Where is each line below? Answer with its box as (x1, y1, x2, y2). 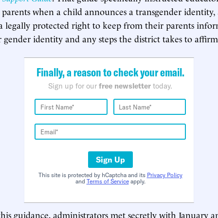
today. (151, 81, 172, 91)
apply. (128, 178, 145, 185)
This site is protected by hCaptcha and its (38, 171, 147, 179)
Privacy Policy (146, 171, 182, 179)
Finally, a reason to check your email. (36, 65, 184, 79)
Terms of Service (86, 178, 129, 185)
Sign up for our (48, 81, 99, 91)
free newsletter (99, 81, 151, 91)
